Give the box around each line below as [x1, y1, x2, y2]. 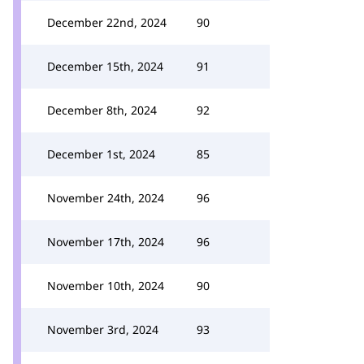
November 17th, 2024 [47, 234, 164, 249]
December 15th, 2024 [47, 58, 163, 74]
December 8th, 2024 [47, 102, 157, 118]
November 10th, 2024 [47, 278, 164, 293]
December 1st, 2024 [47, 146, 155, 162]
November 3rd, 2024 [47, 322, 158, 337]
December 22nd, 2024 [47, 15, 167, 30]
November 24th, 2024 [47, 190, 164, 206]
